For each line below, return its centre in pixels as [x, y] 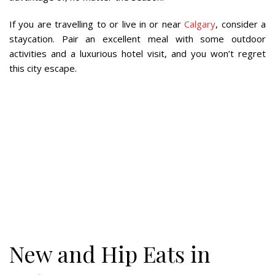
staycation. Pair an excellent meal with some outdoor [137, 39]
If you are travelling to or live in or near [97, 24]
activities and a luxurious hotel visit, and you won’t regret [137, 53]
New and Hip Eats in [110, 254]
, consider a [241, 24]
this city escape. [43, 68]
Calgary [200, 24]
